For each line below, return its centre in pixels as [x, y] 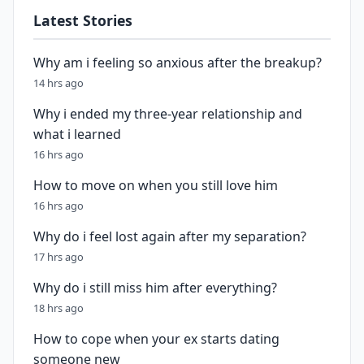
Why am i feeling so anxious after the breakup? [178, 63]
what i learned [77, 134]
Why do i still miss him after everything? [155, 288]
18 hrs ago [58, 308]
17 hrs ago [58, 257]
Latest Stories [83, 20]
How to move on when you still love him [156, 185]
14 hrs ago [58, 83]
